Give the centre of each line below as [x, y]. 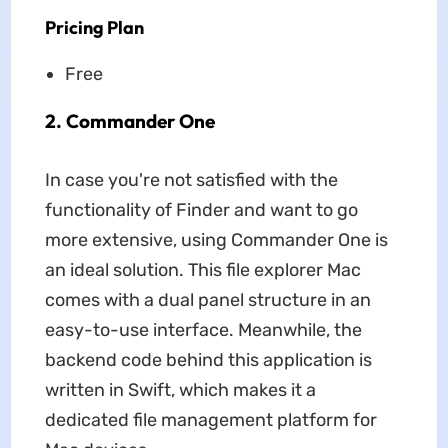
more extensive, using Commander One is [216, 240]
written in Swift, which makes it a [180, 390]
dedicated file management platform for [210, 420]
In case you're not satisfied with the [191, 180]
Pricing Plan [94, 28]
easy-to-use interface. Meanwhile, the [203, 330]
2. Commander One [129, 121]
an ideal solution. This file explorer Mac [202, 270]
